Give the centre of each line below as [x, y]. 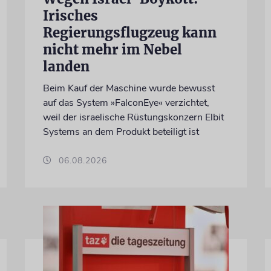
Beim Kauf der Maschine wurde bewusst [129, 88]
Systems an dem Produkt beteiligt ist [121, 132]
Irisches [70, 15]
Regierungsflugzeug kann [129, 32]
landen [66, 66]
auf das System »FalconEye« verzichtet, [126, 103]
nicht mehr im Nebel [112, 49]
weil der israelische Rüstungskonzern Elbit [133, 117]
